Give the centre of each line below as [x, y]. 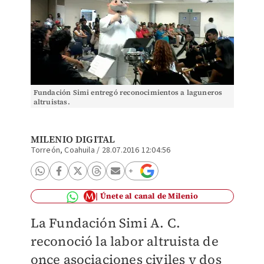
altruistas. [52, 102]
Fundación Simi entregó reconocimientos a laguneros [128, 93]
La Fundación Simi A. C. [105, 223]
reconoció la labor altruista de [124, 241]
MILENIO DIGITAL [73, 139]
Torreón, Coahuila [62, 150]
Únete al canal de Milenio [149, 196]
